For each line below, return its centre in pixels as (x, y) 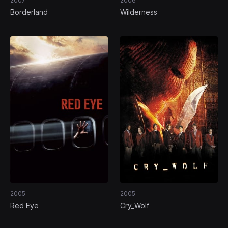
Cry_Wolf (135, 206)
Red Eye (24, 206)
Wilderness (139, 12)
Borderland (29, 12)
